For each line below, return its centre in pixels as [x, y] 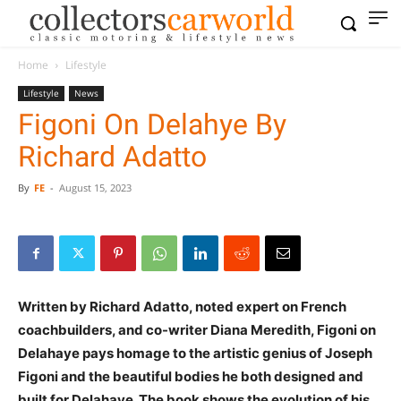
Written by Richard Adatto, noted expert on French [182, 307]
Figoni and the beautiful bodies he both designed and [191, 376]
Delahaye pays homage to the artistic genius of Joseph [195, 353]
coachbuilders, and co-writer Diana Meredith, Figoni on [197, 330]
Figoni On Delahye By [152, 124]
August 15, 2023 [95, 188]
